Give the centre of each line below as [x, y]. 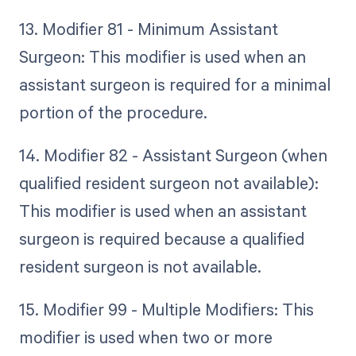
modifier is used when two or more [145, 337]
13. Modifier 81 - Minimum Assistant [148, 29]
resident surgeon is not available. [140, 267]
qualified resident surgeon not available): [168, 183]
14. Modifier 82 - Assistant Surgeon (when [173, 155]
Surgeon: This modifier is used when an [162, 57]
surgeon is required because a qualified [161, 239]
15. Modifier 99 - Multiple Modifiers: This [166, 310]
